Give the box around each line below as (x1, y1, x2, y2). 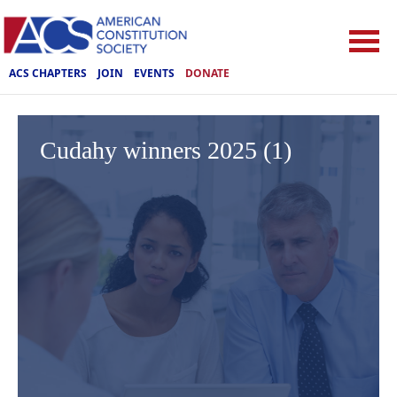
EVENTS (134, 65, 175, 81)
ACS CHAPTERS (9, 65, 87, 81)
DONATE (185, 65, 230, 81)
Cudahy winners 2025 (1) (40, 136, 292, 164)
